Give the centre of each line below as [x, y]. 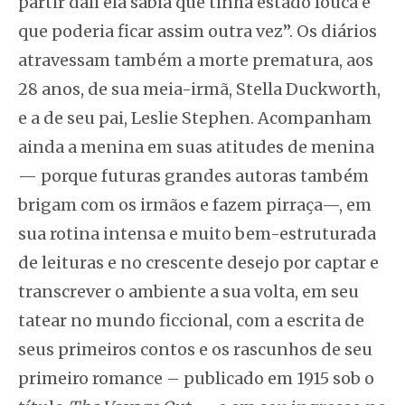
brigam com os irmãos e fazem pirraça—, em [195, 204]
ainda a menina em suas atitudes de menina [196, 146]
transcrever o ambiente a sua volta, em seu [188, 291]
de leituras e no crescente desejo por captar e [198, 262]
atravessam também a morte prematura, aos [196, 60]
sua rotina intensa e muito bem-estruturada [197, 233]
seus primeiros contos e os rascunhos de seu [195, 349]
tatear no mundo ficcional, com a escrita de [191, 320]
